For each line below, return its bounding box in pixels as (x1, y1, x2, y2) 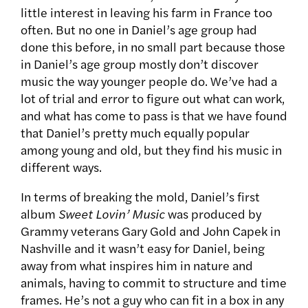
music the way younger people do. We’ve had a (21, 72, 277, 90)
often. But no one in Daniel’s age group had (21, 21, 257, 38)
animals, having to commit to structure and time (21, 274, 287, 291)
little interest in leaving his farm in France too (21, 3, 272, 21)
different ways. (21, 158, 102, 176)
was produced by (165, 205, 261, 223)
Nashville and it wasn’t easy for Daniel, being (21, 239, 265, 257)
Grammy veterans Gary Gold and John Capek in (21, 222, 280, 240)
